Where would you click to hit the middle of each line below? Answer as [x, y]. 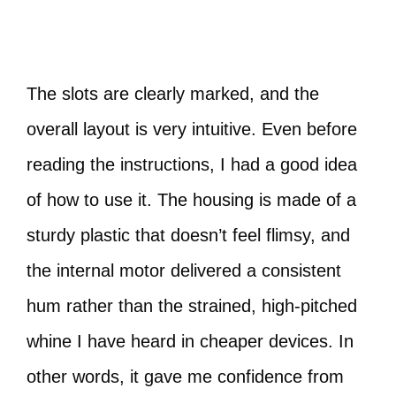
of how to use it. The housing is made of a [191, 200]
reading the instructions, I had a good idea [192, 164]
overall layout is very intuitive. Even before [192, 129]
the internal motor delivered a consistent [184, 270]
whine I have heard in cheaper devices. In [190, 341]
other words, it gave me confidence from [185, 377]
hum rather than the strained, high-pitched [192, 306]
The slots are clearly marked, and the [173, 94]
